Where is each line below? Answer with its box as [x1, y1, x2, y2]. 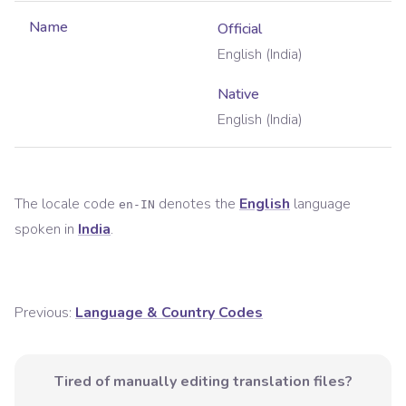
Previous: [14, 303, 72, 324]
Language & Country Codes [75, 303, 263, 324]
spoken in [14, 219, 74, 240]
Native [217, 84, 259, 105]
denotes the [155, 194, 236, 215]
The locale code [14, 194, 119, 215]
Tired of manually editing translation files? [53, 372, 353, 392]
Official [217, 19, 262, 40]
